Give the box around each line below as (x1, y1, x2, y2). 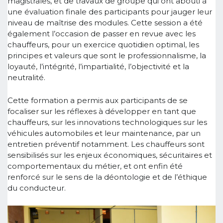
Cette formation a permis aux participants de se (7, 95, 188, 105)
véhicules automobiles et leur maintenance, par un (7, 128, 201, 138)
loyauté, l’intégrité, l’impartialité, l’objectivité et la (7, 61, 189, 71)
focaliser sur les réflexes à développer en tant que (7, 106, 196, 116)
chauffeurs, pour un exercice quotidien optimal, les (7, 39, 199, 49)
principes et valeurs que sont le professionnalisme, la (7, 50, 206, 60)
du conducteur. (7, 183, 66, 193)
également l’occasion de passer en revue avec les (7, 28, 196, 38)
